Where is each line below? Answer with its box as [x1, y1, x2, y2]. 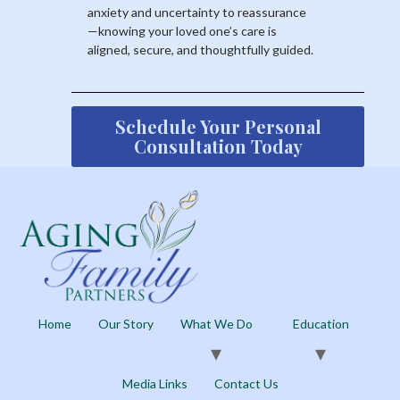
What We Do [179, 316, 253, 332]
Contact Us [213, 376, 279, 392]
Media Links [121, 376, 187, 392]
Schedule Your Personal [114, 114, 321, 139]
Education [292, 316, 349, 332]
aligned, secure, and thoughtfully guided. [87, 42, 313, 58]
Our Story [97, 316, 154, 332]
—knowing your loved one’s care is [87, 23, 277, 39]
